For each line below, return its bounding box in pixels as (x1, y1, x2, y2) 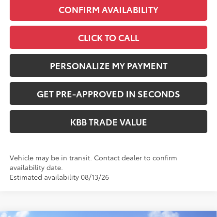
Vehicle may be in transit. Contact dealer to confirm (10, 152, 178, 162)
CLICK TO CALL (78, 31, 139, 44)
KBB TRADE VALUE (70, 115, 147, 128)
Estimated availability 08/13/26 (10, 171, 109, 182)
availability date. (10, 162, 63, 172)
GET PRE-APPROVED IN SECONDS (37, 87, 180, 100)
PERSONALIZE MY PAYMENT (49, 59, 168, 72)
